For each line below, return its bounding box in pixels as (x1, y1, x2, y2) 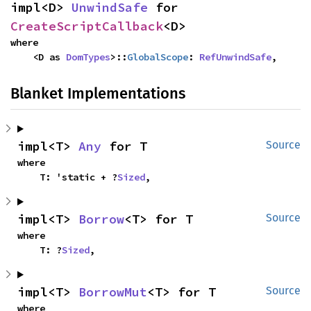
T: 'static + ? (40, 171, 117, 183)
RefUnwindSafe (199, 51, 271, 63)
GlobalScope (127, 51, 188, 63)
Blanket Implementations (10, 84, 185, 103)
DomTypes (66, 51, 110, 63)
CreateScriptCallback (10, 18, 163, 34)
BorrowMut (78, 284, 147, 300)
